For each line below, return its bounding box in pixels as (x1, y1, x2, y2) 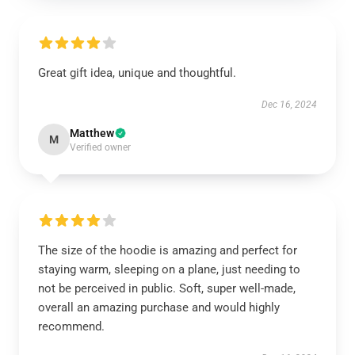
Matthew (70, 126, 114, 139)
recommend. (38, 319, 105, 334)
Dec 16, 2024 (261, 98, 317, 110)
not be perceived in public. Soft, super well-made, (38, 281, 296, 296)
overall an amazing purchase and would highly (38, 300, 280, 315)
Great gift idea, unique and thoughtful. (38, 65, 236, 80)
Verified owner (70, 141, 131, 153)
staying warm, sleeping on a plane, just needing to (38, 261, 300, 277)
